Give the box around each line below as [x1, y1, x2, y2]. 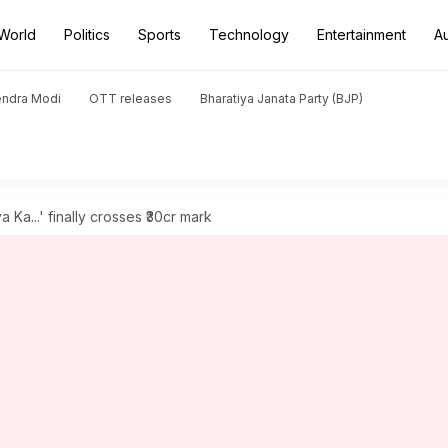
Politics [64, 26, 110, 43]
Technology [209, 26, 289, 43]
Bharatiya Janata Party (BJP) [200, 91, 363, 106]
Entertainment [317, 26, 406, 43]
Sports [138, 26, 181, 43]
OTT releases [89, 91, 172, 106]
